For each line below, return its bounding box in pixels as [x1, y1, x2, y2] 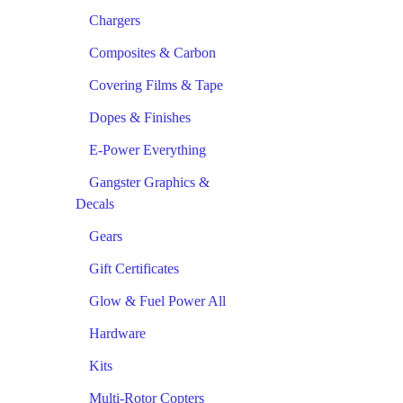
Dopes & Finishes [89, 109, 191, 125]
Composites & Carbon [89, 44, 216, 60]
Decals [76, 195, 114, 211]
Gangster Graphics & [89, 174, 210, 190]
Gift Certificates [89, 260, 179, 276]
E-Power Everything [89, 141, 206, 157]
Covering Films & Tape [89, 76, 223, 93]
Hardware [89, 325, 146, 341]
